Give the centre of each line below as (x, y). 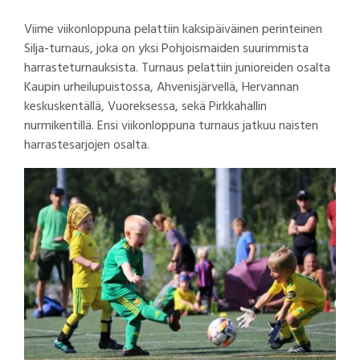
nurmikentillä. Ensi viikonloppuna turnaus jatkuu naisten (171, 126)
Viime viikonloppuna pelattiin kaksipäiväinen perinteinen (173, 29)
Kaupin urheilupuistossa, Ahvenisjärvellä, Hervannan (162, 87)
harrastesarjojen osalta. (88, 145)
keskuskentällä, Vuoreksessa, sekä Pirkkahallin (145, 106)
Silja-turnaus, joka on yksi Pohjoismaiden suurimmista (166, 49)
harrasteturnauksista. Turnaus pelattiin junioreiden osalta (177, 68)
